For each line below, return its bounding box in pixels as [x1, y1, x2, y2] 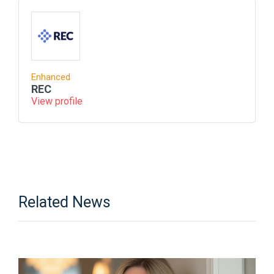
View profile [31, 95, 83, 107]
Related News [18, 193, 111, 211]
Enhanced [31, 72, 71, 83]
